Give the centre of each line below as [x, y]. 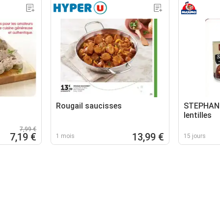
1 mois [66, 136]
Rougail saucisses [89, 106]
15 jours [194, 136]
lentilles [197, 115]
